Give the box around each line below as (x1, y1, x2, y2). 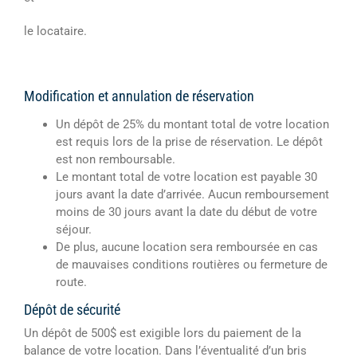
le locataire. (24, 24, 87, 39)
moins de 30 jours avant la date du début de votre (56, 205, 317, 220)
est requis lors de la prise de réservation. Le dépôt (56, 135, 323, 150)
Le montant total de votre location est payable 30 (56, 170, 317, 185)
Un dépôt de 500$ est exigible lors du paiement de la (24, 326, 301, 341)
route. (56, 275, 87, 290)
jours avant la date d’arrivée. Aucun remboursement (56, 187, 329, 202)
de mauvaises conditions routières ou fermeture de (56, 257, 328, 273)
